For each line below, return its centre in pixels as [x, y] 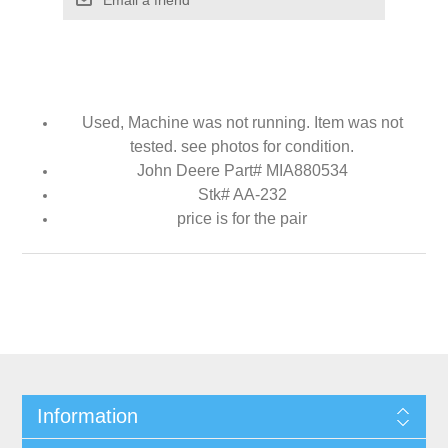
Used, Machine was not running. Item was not [242, 122]
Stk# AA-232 [242, 194]
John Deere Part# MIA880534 [242, 170]
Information [87, 415]
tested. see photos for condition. [242, 146]
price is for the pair [242, 218]
